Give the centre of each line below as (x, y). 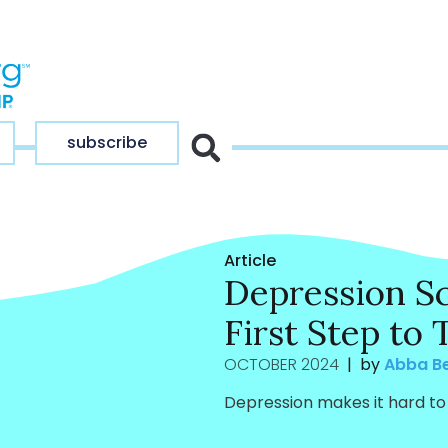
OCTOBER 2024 (281, 364)
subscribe (107, 142)
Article (249, 260)
